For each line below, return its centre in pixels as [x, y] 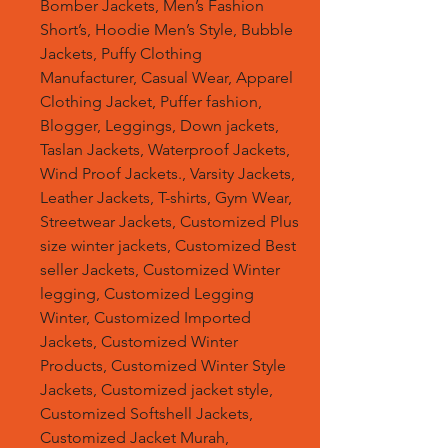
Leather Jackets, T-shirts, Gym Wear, [166, 197]
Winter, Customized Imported [145, 317]
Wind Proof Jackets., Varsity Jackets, [167, 173]
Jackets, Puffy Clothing [121, 53]
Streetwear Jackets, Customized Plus [169, 221]
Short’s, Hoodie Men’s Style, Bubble [166, 29]
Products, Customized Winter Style [163, 365]
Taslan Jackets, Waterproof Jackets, [165, 149]
